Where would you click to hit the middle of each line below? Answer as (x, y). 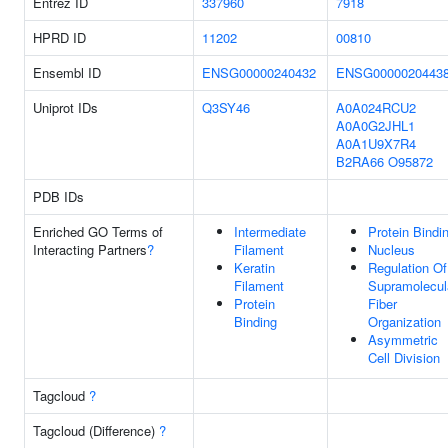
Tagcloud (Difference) (96, 430)
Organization (404, 321)
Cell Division (404, 357)
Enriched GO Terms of (98, 231)
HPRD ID (59, 37)
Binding (255, 321)
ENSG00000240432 (259, 72)
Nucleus (391, 249)
